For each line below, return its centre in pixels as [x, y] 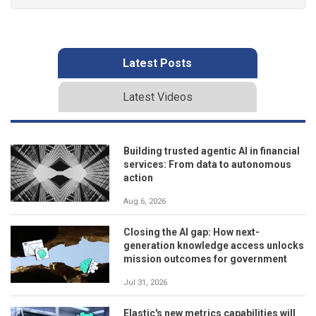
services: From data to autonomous [207, 164]
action [138, 177]
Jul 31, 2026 [145, 282]
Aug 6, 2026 [145, 201]
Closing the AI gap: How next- [192, 232]
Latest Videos [157, 97]
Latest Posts [157, 63]
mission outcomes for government [205, 259]
